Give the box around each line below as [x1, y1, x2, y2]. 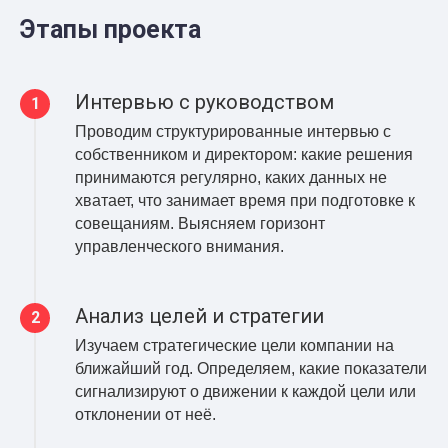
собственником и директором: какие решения [75, 145, 413, 163]
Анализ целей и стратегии [75, 303, 324, 328]
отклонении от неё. [75, 405, 216, 423]
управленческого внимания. [75, 237, 284, 255]
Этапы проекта [20, 14, 201, 44]
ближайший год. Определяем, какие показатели [75, 359, 427, 377]
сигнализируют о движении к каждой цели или [75, 382, 416, 400]
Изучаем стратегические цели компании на [75, 336, 394, 354]
